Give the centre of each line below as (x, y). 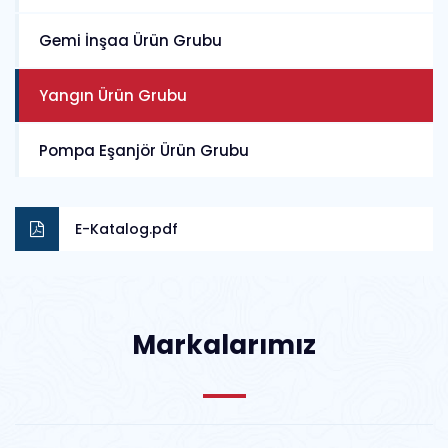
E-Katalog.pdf (126, 229)
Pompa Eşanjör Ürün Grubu (144, 150)
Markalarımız (224, 345)
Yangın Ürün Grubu (113, 95)
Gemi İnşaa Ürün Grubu (130, 40)
